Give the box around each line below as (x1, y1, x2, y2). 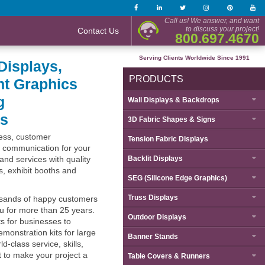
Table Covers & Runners (128, 252, 210, 260)
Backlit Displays (128, 154, 183, 163)
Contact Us (77, 26, 119, 35)
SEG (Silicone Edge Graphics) (128, 174, 227, 182)
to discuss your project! (186, 25, 259, 33)
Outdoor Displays (128, 213, 186, 221)
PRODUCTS (129, 74, 183, 84)
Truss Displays (128, 193, 178, 202)
